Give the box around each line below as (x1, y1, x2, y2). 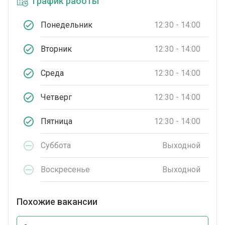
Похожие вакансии (17, 196, 97, 207)
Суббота (41, 140, 71, 150)
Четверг (41, 92, 72, 102)
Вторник (41, 44, 72, 54)
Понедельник (41, 20, 92, 30)
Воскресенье (41, 164, 90, 174)
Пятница (41, 116, 72, 126)
